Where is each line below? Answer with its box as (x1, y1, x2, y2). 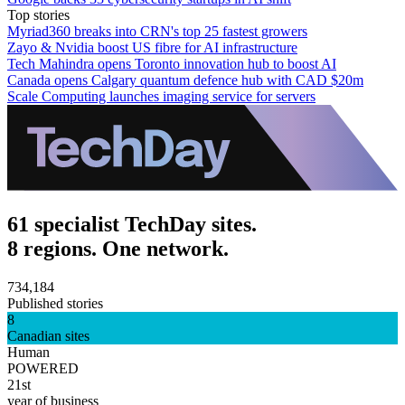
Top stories (7, 6, 70, 23)
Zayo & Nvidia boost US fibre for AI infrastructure (7, 39, 297, 55)
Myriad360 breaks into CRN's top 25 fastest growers (7, 23, 307, 39)
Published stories (7, 295, 103, 311)
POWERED (7, 360, 79, 376)
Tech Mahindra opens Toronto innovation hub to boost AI (7, 55, 336, 71)
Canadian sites (7, 327, 89, 344)
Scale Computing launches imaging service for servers (7, 88, 316, 104)
